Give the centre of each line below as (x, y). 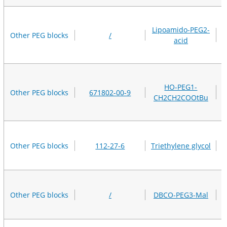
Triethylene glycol (181, 145)
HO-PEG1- (181, 87)
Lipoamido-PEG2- (181, 30)
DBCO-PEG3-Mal (181, 195)
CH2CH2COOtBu (181, 98)
